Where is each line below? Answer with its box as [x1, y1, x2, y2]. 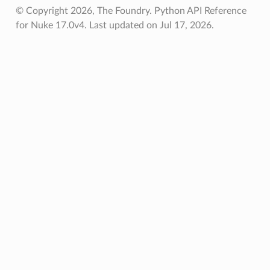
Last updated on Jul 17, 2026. [89, 20, 214, 30]
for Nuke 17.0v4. [15, 20, 89, 30]
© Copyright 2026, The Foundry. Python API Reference [15, 5, 246, 16]
